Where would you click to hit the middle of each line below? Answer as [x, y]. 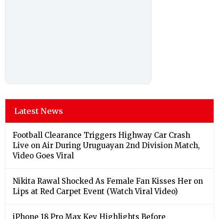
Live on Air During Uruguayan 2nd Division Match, [106, 145]
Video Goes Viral [43, 155]
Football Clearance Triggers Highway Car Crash [101, 135]
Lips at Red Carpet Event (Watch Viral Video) [95, 191]
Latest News [39, 111]
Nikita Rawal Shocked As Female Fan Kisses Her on [108, 181]
